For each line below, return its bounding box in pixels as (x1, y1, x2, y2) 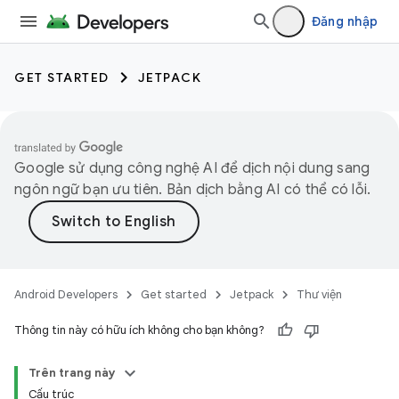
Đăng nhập (311, 13, 378, 29)
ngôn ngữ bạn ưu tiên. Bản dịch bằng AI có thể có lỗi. (14, 181, 371, 199)
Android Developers (14, 287, 118, 302)
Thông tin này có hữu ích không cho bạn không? (14, 322, 265, 338)
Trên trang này (28, 365, 116, 380)
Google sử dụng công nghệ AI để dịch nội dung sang (14, 159, 370, 177)
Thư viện (297, 287, 342, 302)
